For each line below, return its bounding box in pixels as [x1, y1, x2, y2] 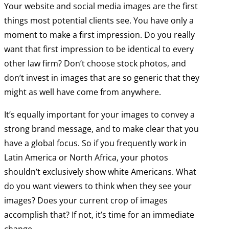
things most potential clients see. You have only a [4, 15, 194, 27]
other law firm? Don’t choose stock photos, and [4, 58, 186, 70]
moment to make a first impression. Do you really [4, 29, 195, 41]
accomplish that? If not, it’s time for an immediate [4, 209, 194, 221]
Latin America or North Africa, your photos [4, 152, 168, 164]
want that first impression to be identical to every [4, 43, 194, 55]
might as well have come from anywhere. [4, 86, 161, 98]
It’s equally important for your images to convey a [4, 109, 195, 121]
